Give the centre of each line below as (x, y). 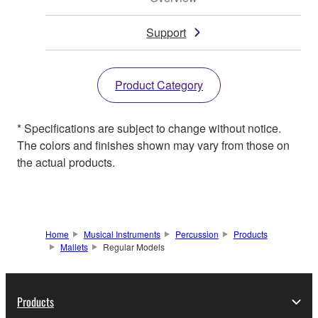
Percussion (197, 234)
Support (166, 33)
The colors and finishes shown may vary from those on (153, 146)
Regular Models (133, 247)
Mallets (74, 247)
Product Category (159, 85)
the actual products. (66, 163)
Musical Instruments (122, 234)
